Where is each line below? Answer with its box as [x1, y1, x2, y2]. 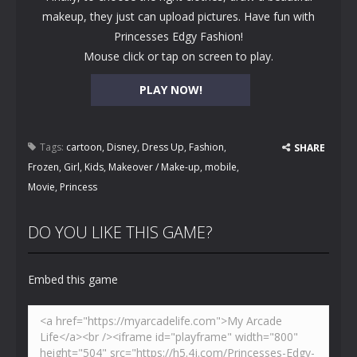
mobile [205, 160, 237, 174]
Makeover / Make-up [108, 160, 200, 174]
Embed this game [28, 272, 118, 287]
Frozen [28, 160, 59, 174]
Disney [107, 140, 137, 154]
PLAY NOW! [139, 82, 202, 97]
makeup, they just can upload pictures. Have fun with [42, 9, 315, 24]
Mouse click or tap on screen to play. [84, 49, 273, 64]
